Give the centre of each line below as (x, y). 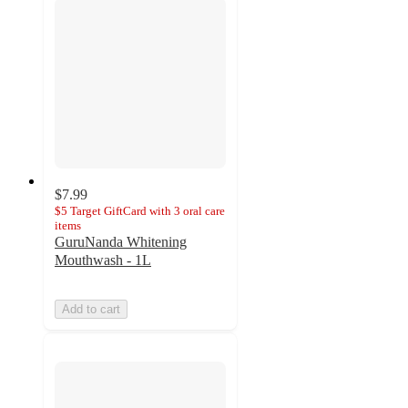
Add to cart (91, 309)
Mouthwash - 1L (103, 260)
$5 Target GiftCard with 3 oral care (140, 210)
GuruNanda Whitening (121, 241)
